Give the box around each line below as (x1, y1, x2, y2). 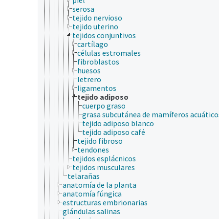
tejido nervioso (72, 12, 122, 22)
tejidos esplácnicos (72, 153, 136, 163)
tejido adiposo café (82, 127, 145, 137)
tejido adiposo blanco (82, 118, 154, 128)
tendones (77, 144, 109, 154)
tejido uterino (72, 21, 118, 31)
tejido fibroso (77, 135, 123, 146)
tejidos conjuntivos (72, 30, 136, 40)
